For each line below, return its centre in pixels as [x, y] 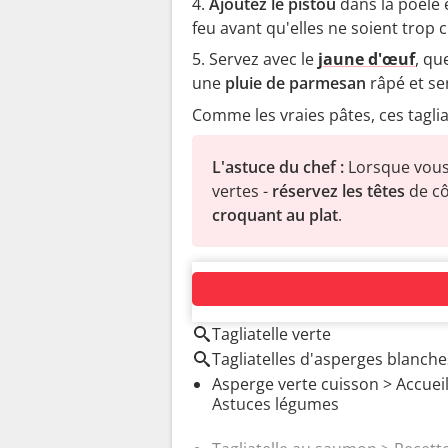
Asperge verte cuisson [295, 383]
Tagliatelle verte [271, 333]
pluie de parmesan [295, 82]
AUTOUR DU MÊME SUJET [290, 300]
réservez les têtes [338, 190]
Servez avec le [263, 58]
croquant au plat [275, 214]
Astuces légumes [275, 403]
